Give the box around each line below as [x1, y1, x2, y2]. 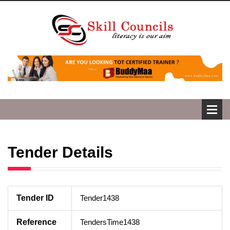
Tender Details [8, 143, 113, 161]
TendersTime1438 [80, 217, 140, 226]
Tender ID [16, 193, 54, 202]
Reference [16, 217, 56, 226]
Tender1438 [80, 193, 119, 202]
